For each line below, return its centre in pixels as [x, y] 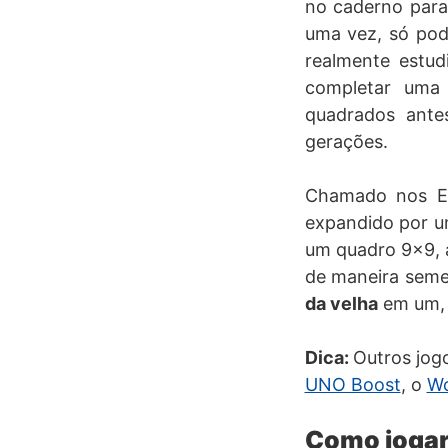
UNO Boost [352, 384]
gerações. [346, 141]
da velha [341, 303]
